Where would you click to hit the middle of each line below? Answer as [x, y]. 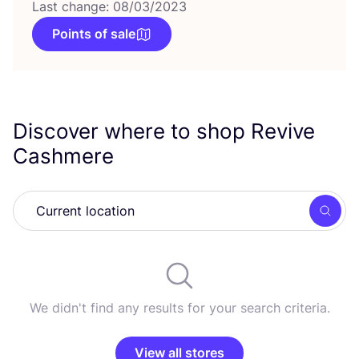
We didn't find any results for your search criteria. [179, 308]
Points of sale [94, 34]
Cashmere [66, 156]
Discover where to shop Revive [164, 131]
